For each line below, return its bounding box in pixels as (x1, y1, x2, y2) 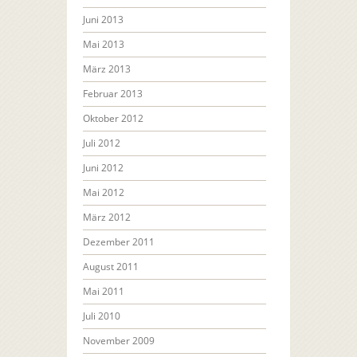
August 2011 (83, 260, 139, 274)
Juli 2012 (83, 136, 120, 151)
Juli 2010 (83, 309, 120, 324)
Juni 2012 (83, 161, 124, 175)
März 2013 (83, 62, 131, 76)
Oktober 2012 (83, 112, 143, 126)
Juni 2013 (83, 13, 124, 27)
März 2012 (83, 210, 131, 225)
